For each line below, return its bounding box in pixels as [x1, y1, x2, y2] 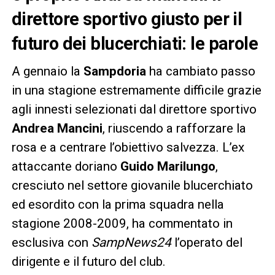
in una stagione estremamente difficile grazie [11, 83, 261, 98]
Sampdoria [83, 64, 146, 79]
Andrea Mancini [11, 121, 103, 136]
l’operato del [171, 235, 242, 250]
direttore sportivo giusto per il [11, 9, 242, 30]
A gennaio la [11, 64, 83, 79]
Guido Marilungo [120, 159, 215, 174]
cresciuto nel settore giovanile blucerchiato [11, 178, 253, 193]
